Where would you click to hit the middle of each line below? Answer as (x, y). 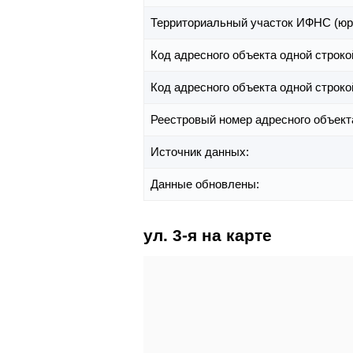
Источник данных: (201, 152)
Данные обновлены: (206, 184)
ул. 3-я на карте (208, 236)
